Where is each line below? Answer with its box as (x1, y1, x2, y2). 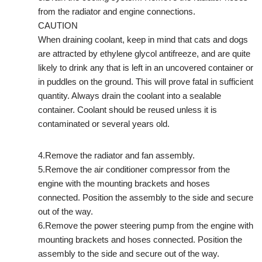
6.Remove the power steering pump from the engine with (38, 220, 253, 230)
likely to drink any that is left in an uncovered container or (38, 62, 253, 73)
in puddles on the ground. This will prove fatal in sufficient (38, 76, 253, 87)
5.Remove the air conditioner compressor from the (38, 164, 230, 174)
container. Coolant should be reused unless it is (38, 104, 217, 115)
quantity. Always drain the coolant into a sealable (38, 90, 221, 101)
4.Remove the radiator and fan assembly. (38, 150, 195, 160)
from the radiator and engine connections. (38, 6, 195, 16)
